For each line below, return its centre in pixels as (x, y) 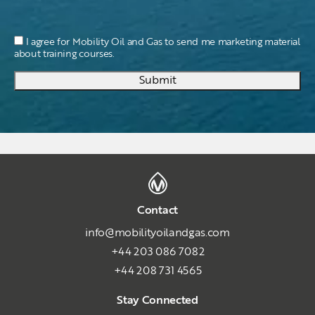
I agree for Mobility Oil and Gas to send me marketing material (163, 42)
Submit (157, 81)
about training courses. (64, 54)
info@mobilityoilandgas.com (157, 233)
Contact (157, 211)
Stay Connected (157, 301)
